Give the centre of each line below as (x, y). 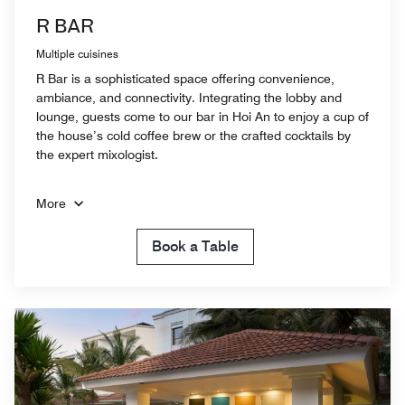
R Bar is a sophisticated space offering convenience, (185, 78)
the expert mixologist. (97, 154)
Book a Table (195, 246)
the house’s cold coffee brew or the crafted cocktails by (193, 135)
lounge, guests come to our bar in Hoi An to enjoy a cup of (202, 116)
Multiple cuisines (77, 53)
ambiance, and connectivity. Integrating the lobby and (189, 97)
